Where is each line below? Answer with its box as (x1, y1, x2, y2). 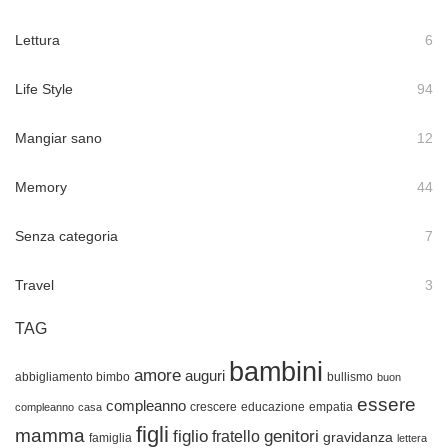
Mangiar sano (15, 130, 102, 147)
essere (357, 394, 416, 416)
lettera (397, 432, 427, 445)
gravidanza (323, 430, 393, 446)
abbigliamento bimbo (15, 370, 130, 385)
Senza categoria (15, 228, 118, 245)
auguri (185, 368, 225, 385)
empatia (309, 400, 353, 415)
